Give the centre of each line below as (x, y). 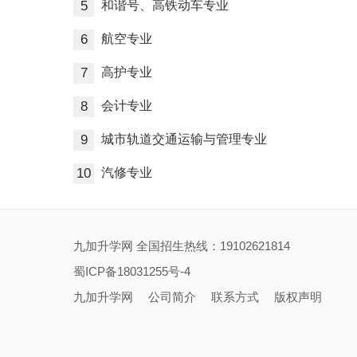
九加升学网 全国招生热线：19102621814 (182, 246)
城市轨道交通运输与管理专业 (182, 139)
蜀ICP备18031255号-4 (132, 271)
